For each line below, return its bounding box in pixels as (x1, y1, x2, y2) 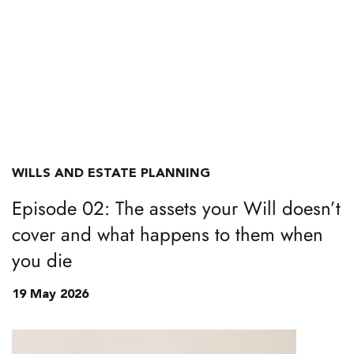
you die (12, 247, 72, 274)
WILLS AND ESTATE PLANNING (12, 168, 210, 180)
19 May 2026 (12, 288, 88, 301)
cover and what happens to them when (12, 220, 323, 248)
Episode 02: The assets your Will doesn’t (12, 194, 341, 222)
